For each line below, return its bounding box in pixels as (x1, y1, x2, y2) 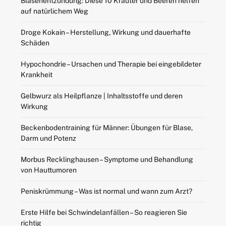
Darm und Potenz (20, 134, 76, 143)
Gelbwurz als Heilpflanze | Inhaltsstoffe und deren (20, 92, 183, 100)
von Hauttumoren (20, 166, 77, 175)
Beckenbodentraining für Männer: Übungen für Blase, (20, 124, 193, 132)
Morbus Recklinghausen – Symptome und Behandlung (20, 155, 193, 164)
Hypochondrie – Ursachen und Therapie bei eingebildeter (20, 60, 201, 69)
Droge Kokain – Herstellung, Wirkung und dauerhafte (20, 28, 191, 37)
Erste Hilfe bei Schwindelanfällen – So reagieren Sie (20, 208, 187, 217)
